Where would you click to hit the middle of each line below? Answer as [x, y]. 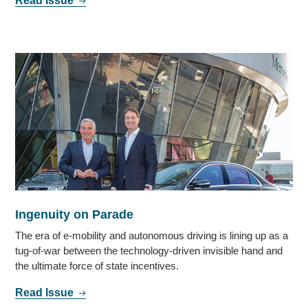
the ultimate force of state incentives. [97, 266]
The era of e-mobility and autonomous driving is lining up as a [152, 236]
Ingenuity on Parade [75, 215]
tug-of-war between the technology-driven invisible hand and [149, 251]
